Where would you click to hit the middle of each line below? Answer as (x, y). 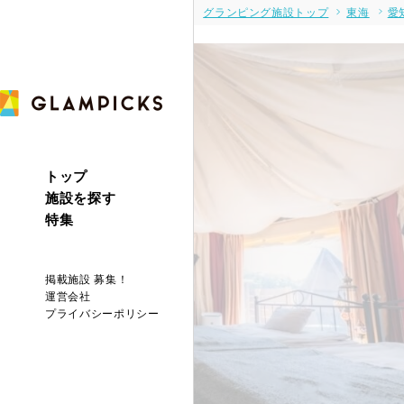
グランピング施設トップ (266, 12)
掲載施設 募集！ (87, 280)
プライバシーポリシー (102, 314)
